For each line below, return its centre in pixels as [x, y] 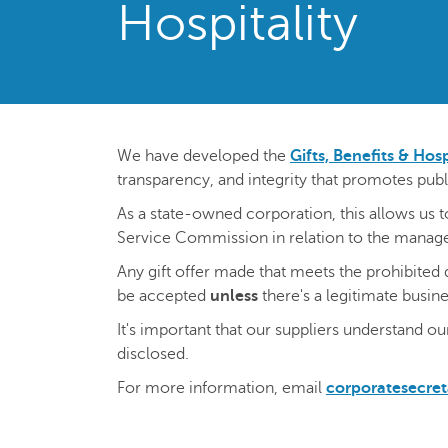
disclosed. [153, 354]
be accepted [163, 296]
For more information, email [221, 388]
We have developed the [203, 156]
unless [234, 296]
